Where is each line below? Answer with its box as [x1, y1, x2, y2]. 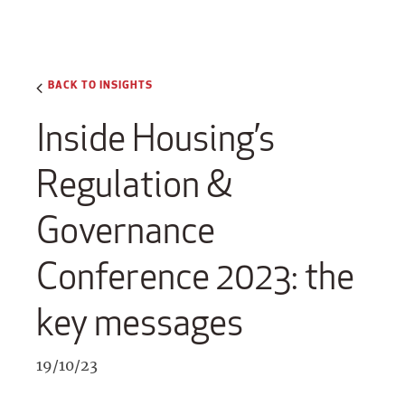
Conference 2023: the [36, 253, 354, 300]
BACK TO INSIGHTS [48, 76, 153, 91]
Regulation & [36, 161, 231, 208]
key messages [36, 299, 243, 346]
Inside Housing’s [36, 115, 275, 162]
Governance [36, 207, 215, 254]
